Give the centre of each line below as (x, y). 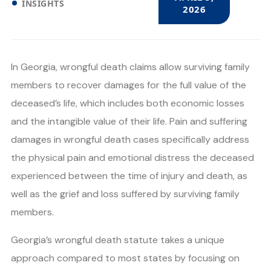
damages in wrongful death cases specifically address (130, 139)
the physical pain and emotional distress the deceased (132, 157)
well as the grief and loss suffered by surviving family (125, 194)
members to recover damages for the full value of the (129, 85)
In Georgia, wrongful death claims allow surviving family (130, 67)
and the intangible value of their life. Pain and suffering (129, 121)
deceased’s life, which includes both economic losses (128, 103)
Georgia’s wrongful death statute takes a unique (118, 240)
